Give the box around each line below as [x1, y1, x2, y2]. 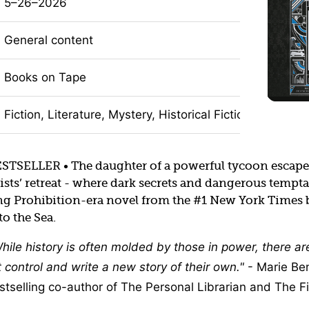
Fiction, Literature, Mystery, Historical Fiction [3, 107, 250, 121]
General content [3, 32, 93, 47]
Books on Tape [3, 70, 86, 84]
